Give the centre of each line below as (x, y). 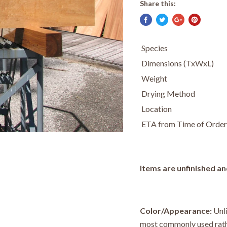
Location (156, 109)
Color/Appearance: (176, 211)
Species (154, 48)
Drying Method (168, 93)
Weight (154, 78)
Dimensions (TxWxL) (177, 63)
